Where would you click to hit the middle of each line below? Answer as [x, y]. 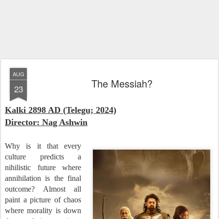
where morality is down [43, 210]
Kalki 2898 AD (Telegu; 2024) [61, 110]
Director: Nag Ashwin [46, 122]
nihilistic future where [43, 167]
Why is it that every [43, 146]
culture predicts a [43, 157]
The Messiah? [122, 83]
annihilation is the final [43, 178]
